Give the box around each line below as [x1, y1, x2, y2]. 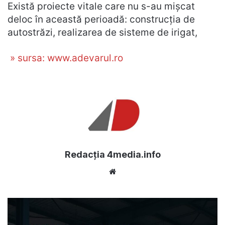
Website [118, 166, 147, 176]
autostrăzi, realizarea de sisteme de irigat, [8, 27, 197, 38]
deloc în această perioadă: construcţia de [8, 14, 195, 25]
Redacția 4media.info [64, 149, 161, 160]
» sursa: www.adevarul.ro [8, 52, 123, 64]
